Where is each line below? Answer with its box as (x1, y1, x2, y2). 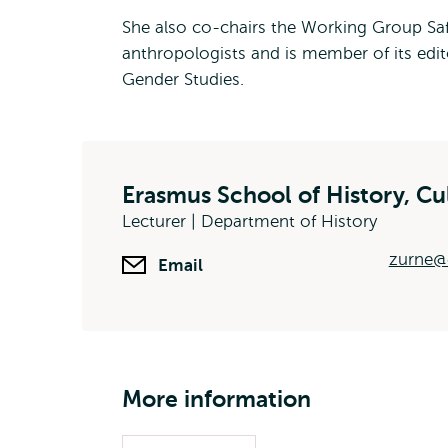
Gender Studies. (122, 70, 244, 89)
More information (122, 386, 311, 412)
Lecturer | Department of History (122, 212, 377, 231)
